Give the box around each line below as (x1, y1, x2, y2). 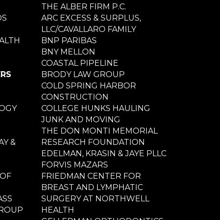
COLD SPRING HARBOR (41, 81, 136, 90)
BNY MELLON (41, 47, 95, 56)
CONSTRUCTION (41, 92, 109, 102)
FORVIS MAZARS (41, 160, 108, 169)
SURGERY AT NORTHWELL (41, 193, 149, 203)
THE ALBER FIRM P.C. (41, 1, 126, 11)
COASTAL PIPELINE (41, 58, 118, 68)
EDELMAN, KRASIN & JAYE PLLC (41, 148, 166, 158)
